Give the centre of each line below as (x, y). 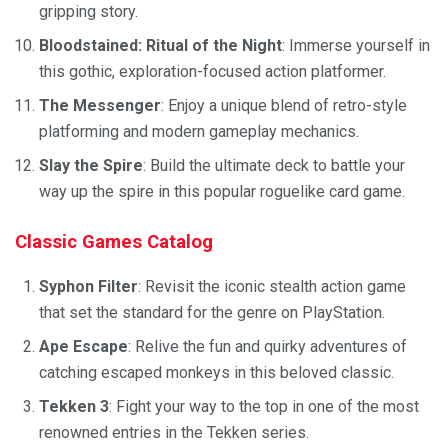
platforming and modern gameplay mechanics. (199, 132)
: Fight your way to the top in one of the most (264, 406)
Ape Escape (83, 346)
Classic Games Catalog (114, 242)
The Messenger (100, 106)
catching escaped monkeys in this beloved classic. (216, 372)
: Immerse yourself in (356, 46)
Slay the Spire (91, 166)
